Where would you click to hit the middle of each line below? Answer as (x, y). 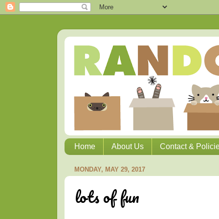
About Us (128, 147)
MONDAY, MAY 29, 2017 (110, 169)
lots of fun (107, 197)
